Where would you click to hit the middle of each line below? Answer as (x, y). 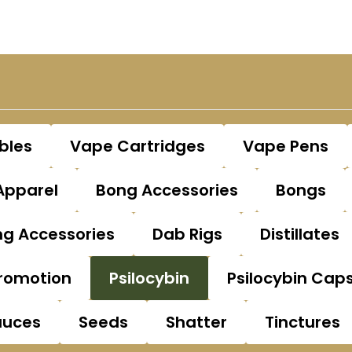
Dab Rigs (187, 234)
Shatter (196, 322)
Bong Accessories (167, 190)
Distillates (300, 234)
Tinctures (302, 322)
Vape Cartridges (137, 146)
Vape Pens (286, 146)
